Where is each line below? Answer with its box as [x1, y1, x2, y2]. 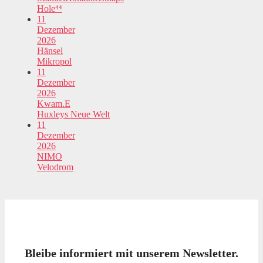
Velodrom [37, 162, 73, 173]
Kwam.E [37, 99, 70, 109]
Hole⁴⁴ [37, 4, 62, 14]
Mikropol [37, 56, 72, 67]
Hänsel [37, 46, 63, 56]
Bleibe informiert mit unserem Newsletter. [25, 247, 238, 260]
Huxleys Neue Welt [37, 109, 110, 120]
